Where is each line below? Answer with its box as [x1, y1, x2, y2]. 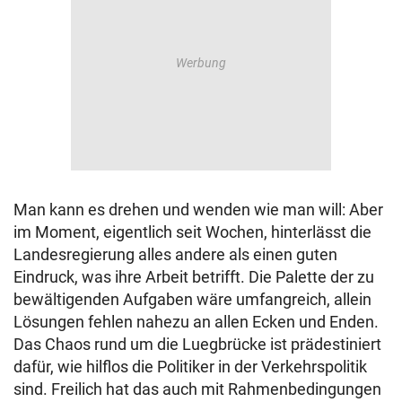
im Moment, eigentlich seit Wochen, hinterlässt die [13, 223, 371, 242]
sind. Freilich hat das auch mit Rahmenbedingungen [13, 380, 381, 399]
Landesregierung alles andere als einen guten [13, 245, 337, 265]
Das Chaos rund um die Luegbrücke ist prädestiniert [13, 335, 381, 354]
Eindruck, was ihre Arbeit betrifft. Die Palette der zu [13, 267, 374, 287]
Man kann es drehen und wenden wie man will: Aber [13, 200, 383, 220]
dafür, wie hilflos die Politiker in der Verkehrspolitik [13, 357, 367, 377]
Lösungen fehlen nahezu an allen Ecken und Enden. [13, 312, 379, 332]
